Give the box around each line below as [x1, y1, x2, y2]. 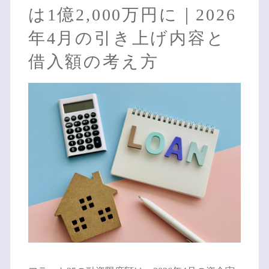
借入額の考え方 [28, 52, 159, 71]
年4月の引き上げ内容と [28, 29, 226, 47]
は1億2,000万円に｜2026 [28, 5, 237, 24]
